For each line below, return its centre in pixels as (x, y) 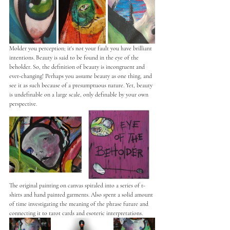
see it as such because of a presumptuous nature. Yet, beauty (82, 85)
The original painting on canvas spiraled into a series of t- (77, 185)
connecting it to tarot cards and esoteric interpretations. (77, 213)
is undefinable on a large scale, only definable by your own (80, 94)
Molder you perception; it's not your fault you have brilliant (81, 48)
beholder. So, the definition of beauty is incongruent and (78, 66)
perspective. (24, 103)
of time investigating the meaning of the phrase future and (80, 204)
